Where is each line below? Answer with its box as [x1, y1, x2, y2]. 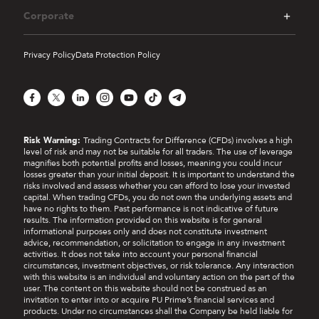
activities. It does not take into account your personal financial [23, 254, 258, 266]
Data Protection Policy [75, 55, 160, 66]
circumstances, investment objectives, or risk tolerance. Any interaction [23, 266, 294, 277]
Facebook [23, 94, 61, 105]
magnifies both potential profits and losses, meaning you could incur [23, 163, 282, 174]
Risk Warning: [23, 140, 83, 152]
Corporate [23, 15, 74, 28]
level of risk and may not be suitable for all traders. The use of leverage [23, 152, 293, 163]
